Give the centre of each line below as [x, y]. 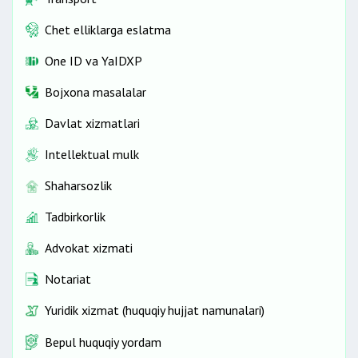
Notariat [68, 279]
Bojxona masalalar [95, 91]
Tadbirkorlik [75, 217]
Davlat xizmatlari [92, 123]
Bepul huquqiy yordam [103, 342]
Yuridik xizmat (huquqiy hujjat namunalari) [155, 310]
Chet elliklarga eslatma [108, 29]
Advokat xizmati [89, 248]
